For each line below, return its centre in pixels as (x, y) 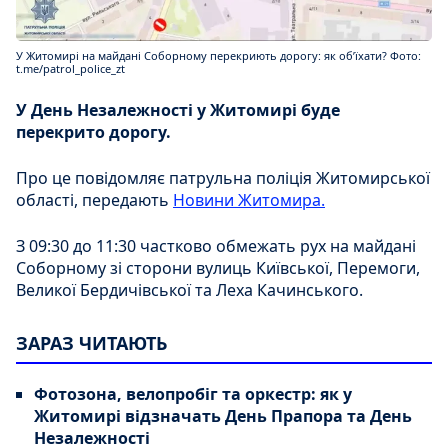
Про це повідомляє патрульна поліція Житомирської (223, 178)
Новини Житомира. (249, 200)
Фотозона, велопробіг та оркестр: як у (193, 394)
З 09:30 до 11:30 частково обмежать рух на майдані (216, 246)
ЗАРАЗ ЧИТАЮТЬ (91, 343)
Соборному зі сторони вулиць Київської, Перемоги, (218, 268)
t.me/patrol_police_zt (70, 69)
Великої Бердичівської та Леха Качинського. (189, 290)
